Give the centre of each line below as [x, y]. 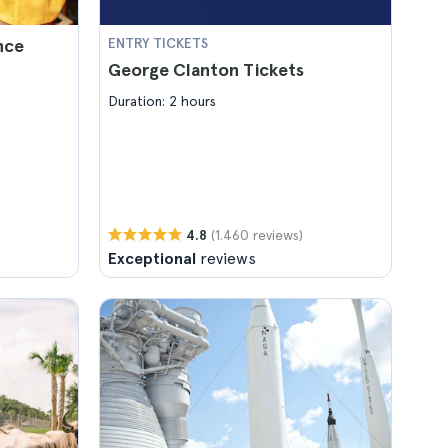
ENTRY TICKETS [158, 43]
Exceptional [152, 258]
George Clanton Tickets [206, 69]
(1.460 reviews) [257, 234]
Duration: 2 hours [162, 101]
